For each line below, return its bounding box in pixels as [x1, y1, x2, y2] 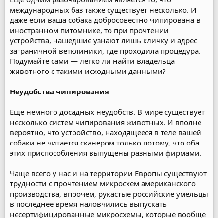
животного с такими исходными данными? [10, 66, 166, 76]
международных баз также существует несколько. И [10, 5, 197, 15]
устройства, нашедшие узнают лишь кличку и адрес [10, 36, 197, 45]
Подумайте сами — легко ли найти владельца [10, 56, 175, 66]
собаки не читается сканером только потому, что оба [10, 138, 199, 147]
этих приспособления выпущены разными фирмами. [10, 148, 201, 158]
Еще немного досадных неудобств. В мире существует [10, 107, 205, 117]
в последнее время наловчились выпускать [10, 199, 167, 209]
